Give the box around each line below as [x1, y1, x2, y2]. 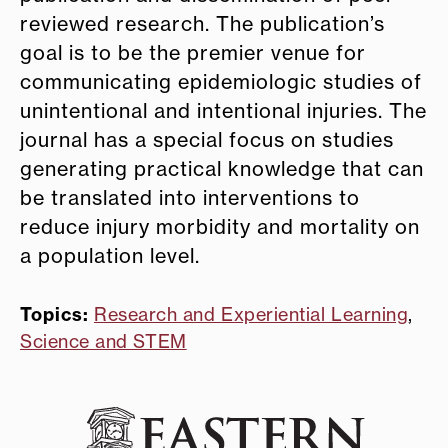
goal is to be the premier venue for [20, 40, 366, 65]
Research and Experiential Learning [94, 302, 409, 325]
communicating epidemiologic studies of [20, 69, 422, 94]
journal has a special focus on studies [20, 127, 394, 152]
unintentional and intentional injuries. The [20, 98, 427, 123]
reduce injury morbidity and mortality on [20, 214, 420, 239]
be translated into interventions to [20, 185, 360, 210]
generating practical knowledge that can [20, 156, 424, 181]
